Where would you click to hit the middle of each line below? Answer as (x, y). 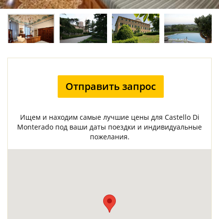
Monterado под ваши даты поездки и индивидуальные (109, 127)
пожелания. (109, 137)
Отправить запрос (111, 86)
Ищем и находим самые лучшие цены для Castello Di (109, 117)
